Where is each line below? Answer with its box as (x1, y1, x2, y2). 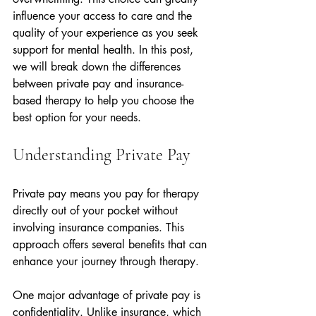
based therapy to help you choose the (13, 93, 197, 108)
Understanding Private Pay (13, 145, 190, 165)
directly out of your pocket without (13, 203, 181, 218)
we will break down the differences (13, 59, 184, 74)
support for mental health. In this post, (13, 42, 197, 57)
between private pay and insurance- (13, 76, 183, 91)
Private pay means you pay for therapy (13, 186, 202, 201)
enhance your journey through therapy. (13, 254, 199, 269)
